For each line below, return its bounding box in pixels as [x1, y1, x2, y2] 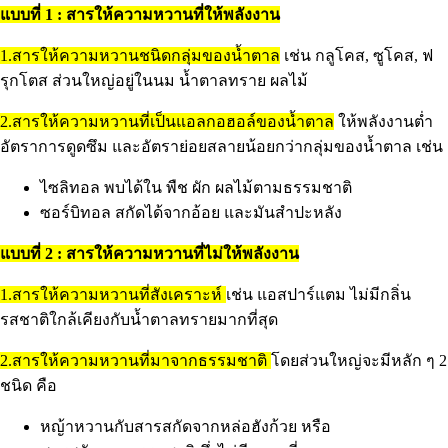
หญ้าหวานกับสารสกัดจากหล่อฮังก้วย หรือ [40, 418, 331, 436]
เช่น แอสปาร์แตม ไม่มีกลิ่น [226, 286, 411, 304]
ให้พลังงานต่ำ [334, 113, 433, 131]
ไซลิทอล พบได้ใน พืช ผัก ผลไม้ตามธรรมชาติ [40, 179, 352, 197]
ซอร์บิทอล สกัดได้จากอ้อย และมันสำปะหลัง [40, 204, 342, 222]
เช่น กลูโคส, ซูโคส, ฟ [280, 47, 433, 65]
